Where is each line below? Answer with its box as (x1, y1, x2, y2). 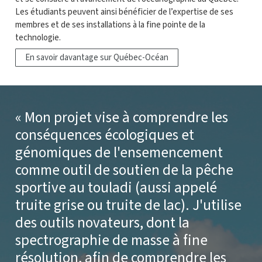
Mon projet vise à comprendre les (25, 108, 228, 127)
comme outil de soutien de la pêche (15, 160, 233, 180)
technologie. (15, 32, 61, 44)
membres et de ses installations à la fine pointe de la (15, 19, 205, 31)
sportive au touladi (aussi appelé (15, 178, 217, 198)
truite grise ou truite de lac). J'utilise (15, 195, 242, 215)
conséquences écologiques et (15, 125, 194, 145)
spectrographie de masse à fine (15, 230, 208, 250)
